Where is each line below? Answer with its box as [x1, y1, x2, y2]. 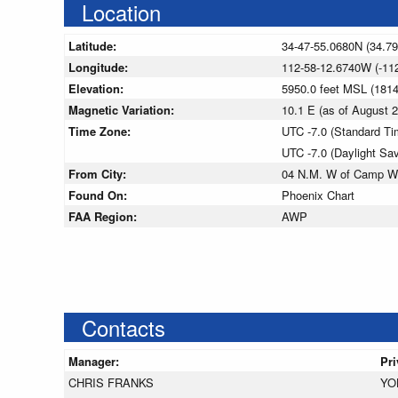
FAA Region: [68, 208, 140, 226]
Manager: [68, 353, 123, 370]
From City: [68, 165, 130, 183]
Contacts [82, 312, 165, 344]
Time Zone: [68, 123, 134, 140]
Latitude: [68, 37, 120, 55]
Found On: [68, 187, 131, 204]
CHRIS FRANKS [68, 374, 154, 392]
